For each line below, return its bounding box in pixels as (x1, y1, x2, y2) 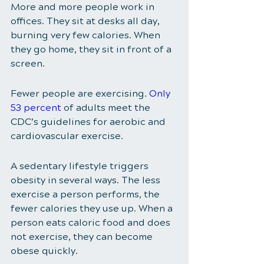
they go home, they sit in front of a (11, 44, 174, 55)
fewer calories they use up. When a (11, 203, 175, 214)
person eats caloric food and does (11, 217, 173, 229)
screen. (11, 58, 47, 70)
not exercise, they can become (11, 231, 155, 243)
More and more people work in (11, 1, 157, 13)
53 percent (11, 102, 61, 114)
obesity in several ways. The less (11, 174, 163, 186)
